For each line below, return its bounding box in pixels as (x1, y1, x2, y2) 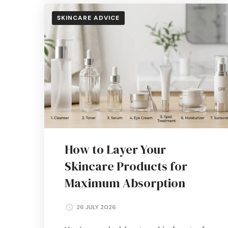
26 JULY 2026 (76, 203, 116, 211)
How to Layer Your (65, 140, 166, 158)
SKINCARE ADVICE (57, 13, 120, 22)
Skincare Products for (65, 157, 187, 175)
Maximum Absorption (65, 174, 185, 191)
